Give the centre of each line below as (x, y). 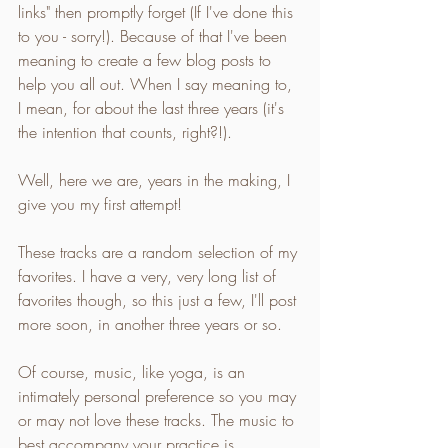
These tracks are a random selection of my (160, 251)
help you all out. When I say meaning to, (157, 83)
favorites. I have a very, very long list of (149, 275)
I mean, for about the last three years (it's (153, 107)
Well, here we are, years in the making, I (156, 179)
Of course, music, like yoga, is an (134, 371)
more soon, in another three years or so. (150, 323)
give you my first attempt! (100, 203)
